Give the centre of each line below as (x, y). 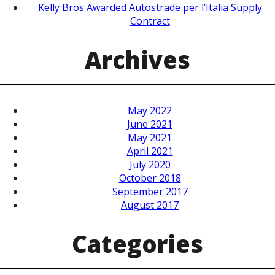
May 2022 (150, 111)
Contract (150, 21)
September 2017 (150, 192)
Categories (137, 243)
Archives (137, 59)
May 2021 (150, 138)
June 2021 (150, 124)
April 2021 (150, 151)
